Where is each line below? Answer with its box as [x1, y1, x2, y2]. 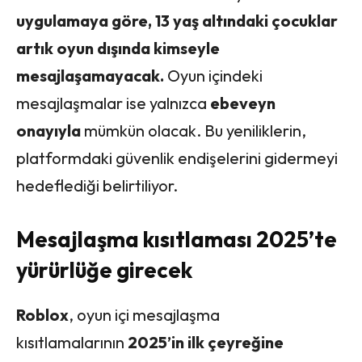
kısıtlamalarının [16, 331, 128, 352]
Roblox [16, 304, 69, 325]
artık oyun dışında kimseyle [16, 37, 220, 58]
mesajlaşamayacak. [16, 65, 164, 86]
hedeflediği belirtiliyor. [16, 175, 178, 196]
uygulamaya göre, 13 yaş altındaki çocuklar [16, 10, 338, 31]
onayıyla [16, 120, 81, 141]
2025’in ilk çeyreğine [128, 331, 284, 352]
